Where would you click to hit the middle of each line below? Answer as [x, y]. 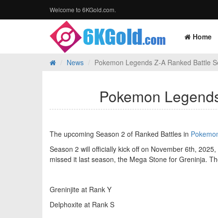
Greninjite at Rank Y [81, 189]
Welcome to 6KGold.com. [83, 9]
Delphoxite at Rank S [82, 204]
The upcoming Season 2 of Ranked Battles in [120, 134]
